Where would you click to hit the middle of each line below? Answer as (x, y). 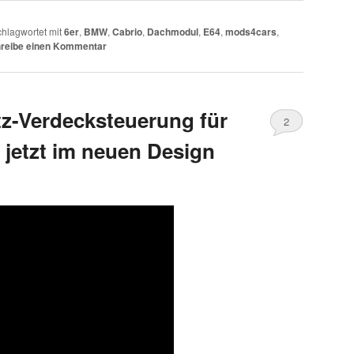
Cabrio (127, 32)
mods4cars (251, 32)
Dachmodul (173, 32)
